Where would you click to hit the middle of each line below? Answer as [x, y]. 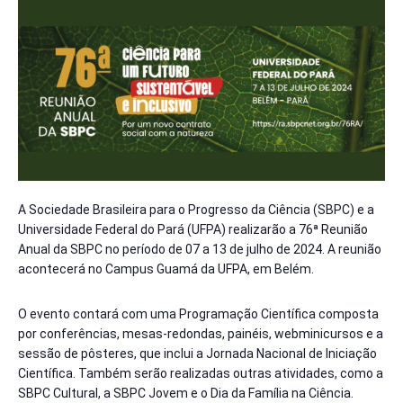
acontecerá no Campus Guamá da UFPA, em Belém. [166, 269]
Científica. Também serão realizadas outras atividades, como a [201, 373]
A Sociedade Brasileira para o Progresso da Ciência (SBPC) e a [196, 210]
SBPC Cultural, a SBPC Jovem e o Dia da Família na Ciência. [186, 393]
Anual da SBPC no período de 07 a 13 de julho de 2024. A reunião [200, 250]
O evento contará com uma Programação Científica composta [198, 313]
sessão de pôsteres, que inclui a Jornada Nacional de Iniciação [197, 353]
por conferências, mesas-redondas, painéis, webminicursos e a [201, 333]
